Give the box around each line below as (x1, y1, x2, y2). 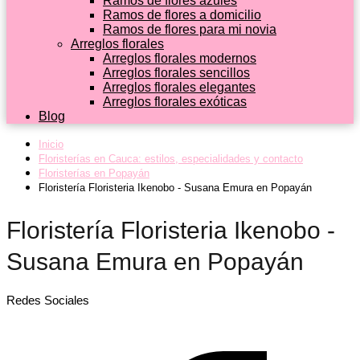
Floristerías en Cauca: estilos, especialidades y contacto (39, 153, 303, 165)
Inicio (39, 138, 63, 150)
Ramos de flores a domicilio (103, 8, 261, 22)
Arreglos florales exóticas (103, 95, 247, 108)
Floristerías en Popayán (39, 167, 149, 179)
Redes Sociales (6, 292, 89, 307)
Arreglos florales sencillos (103, 66, 250, 80)
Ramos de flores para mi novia (103, 22, 276, 36)
